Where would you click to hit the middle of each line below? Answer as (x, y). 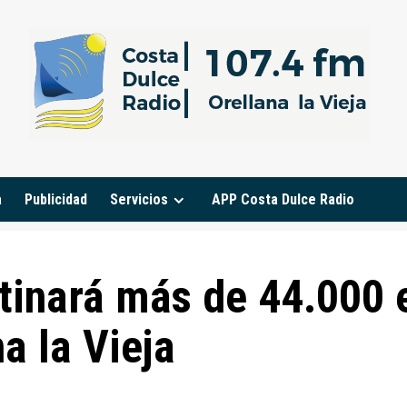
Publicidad (56, 199)
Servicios (139, 199)
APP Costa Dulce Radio (283, 199)
